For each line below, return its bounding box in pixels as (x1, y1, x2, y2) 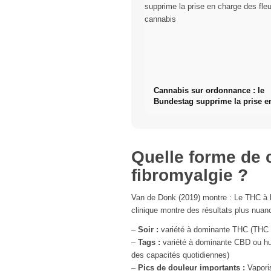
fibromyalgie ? (131, 166, 248, 184)
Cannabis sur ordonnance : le (153, 86, 264, 96)
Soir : (138, 225, 158, 235)
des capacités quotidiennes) (131, 250, 229, 260)
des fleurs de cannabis (153, 108, 238, 117)
